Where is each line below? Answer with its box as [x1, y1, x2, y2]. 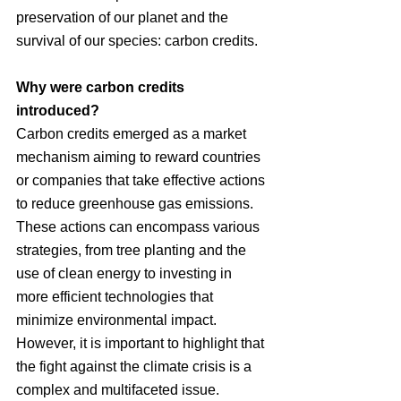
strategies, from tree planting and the [16, 243, 250, 258]
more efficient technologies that [16, 289, 217, 304]
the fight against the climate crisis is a [16, 359, 255, 374]
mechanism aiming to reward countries [16, 149, 264, 165]
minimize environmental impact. [16, 312, 220, 328]
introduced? [16, 103, 99, 118]
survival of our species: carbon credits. [16, 33, 258, 48]
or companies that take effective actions [16, 173, 269, 188]
